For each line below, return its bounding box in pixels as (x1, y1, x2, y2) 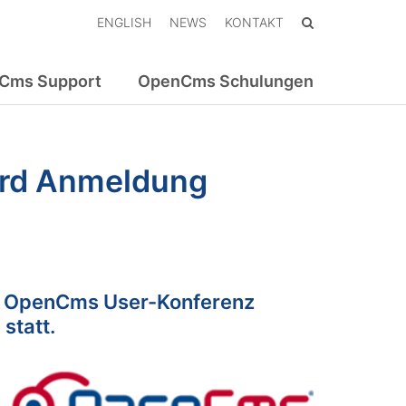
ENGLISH (97, 14, 151, 30)
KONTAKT (225, 14, 284, 30)
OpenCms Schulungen (138, 72, 314, 92)
